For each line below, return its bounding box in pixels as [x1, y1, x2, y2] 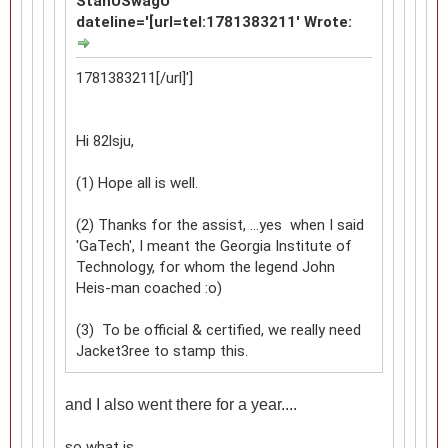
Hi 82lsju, [76, 131, 134, 150]
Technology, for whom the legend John [76, 257, 335, 276]
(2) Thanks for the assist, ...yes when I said [76, 215, 364, 234]
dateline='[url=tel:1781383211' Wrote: [76, 12, 352, 31]
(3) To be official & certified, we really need [76, 320, 361, 339]
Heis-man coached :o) [76, 278, 222, 297]
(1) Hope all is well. [76, 173, 198, 192]
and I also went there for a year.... [65, 395, 297, 413]
